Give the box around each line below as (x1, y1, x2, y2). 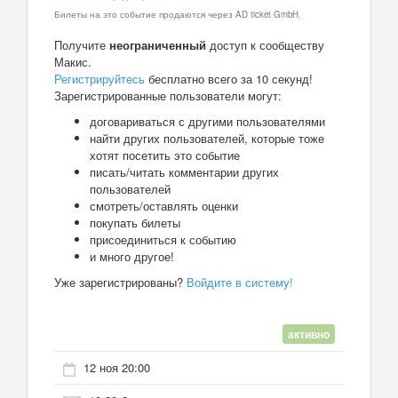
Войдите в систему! (187, 273, 293, 291)
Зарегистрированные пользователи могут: (54, 86, 282, 104)
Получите (54, 36, 109, 53)
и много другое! (90, 247, 174, 265)
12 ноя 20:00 (84, 359, 150, 377)
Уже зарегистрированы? (54, 273, 187, 291)
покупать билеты (90, 213, 180, 231)
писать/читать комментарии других (90, 163, 279, 180)
